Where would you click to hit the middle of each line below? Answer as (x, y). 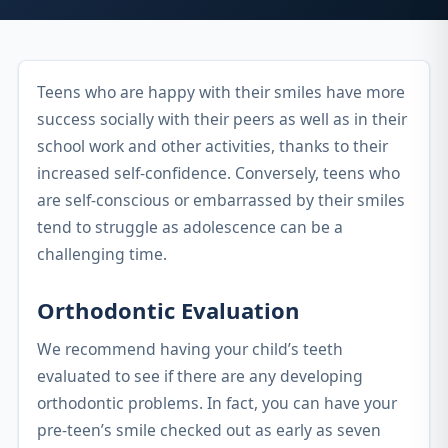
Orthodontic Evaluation (168, 310)
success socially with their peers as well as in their (222, 119)
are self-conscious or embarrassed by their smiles (221, 200)
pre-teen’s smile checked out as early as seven (209, 430)
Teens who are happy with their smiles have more (221, 92)
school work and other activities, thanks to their (212, 146)
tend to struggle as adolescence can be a (190, 227)
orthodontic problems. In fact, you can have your (217, 403)
